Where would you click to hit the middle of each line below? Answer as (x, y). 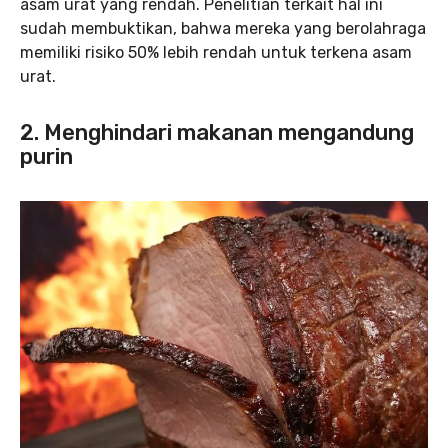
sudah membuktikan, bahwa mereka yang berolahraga (223, 29)
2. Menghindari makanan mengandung (217, 133)
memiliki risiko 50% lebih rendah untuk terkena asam (216, 53)
